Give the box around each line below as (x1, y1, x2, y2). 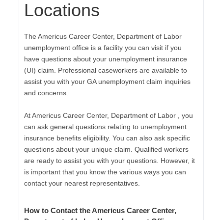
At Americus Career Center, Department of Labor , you (24, 111, 193, 119)
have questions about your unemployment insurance (24, 55, 188, 63)
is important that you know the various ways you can (24, 167, 187, 176)
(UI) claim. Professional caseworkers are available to (24, 66, 188, 74)
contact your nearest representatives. (24, 179, 140, 187)
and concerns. (24, 88, 69, 97)
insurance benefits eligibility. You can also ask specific (24, 134, 191, 142)
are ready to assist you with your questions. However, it (24, 156, 195, 165)
